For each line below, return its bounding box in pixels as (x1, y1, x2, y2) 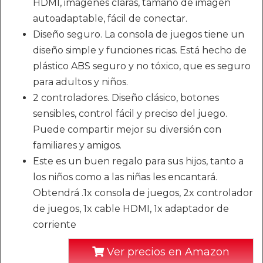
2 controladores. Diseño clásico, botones (33, 92, 219, 104)
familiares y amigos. (33, 140, 122, 151)
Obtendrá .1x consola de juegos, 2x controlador (33, 187, 253, 199)
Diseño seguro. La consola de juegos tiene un (33, 29, 244, 41)
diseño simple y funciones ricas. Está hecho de (33, 45, 247, 56)
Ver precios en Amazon (104, 245, 230, 259)
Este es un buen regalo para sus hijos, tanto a (33, 156, 244, 167)
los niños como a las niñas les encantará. (33, 171, 217, 183)
